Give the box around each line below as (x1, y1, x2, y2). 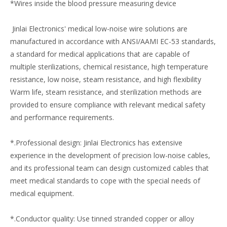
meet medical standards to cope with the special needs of (10, 176, 200, 185)
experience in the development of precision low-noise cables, (10, 150, 210, 160)
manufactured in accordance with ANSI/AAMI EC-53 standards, (10, 36, 216, 46)
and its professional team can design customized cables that (10, 163, 209, 173)
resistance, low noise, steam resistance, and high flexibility (10, 74, 201, 84)
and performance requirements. (10, 112, 114, 122)
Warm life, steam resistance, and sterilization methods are (10, 87, 202, 97)
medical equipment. (10, 188, 74, 198)
